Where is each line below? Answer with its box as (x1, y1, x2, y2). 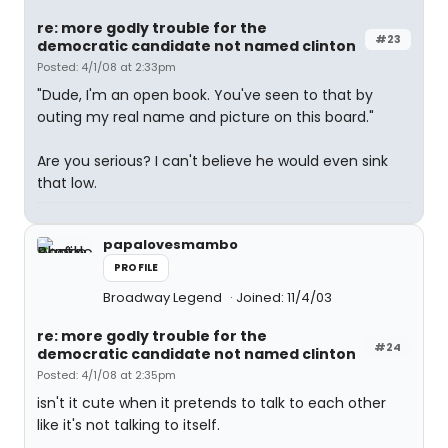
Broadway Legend (103, 288, 225, 307)
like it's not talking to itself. (37, 415, 220, 435)
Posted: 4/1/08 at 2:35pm (37, 367, 176, 383)
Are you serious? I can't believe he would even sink (37, 151, 388, 171)
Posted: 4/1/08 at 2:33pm (37, 59, 176, 75)
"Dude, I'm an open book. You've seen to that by (37, 85, 373, 105)
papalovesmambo (103, 235, 238, 254)
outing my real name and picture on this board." (37, 107, 374, 127)
